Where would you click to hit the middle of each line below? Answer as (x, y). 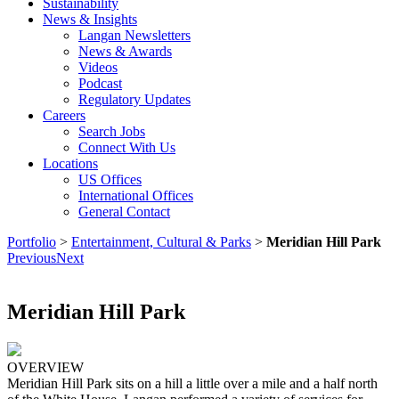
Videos (98, 67)
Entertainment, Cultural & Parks (161, 242)
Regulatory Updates (134, 99)
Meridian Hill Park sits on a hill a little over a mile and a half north (192, 383)
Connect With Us (127, 147)
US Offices (110, 179)
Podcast (100, 83)
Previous (32, 258)
